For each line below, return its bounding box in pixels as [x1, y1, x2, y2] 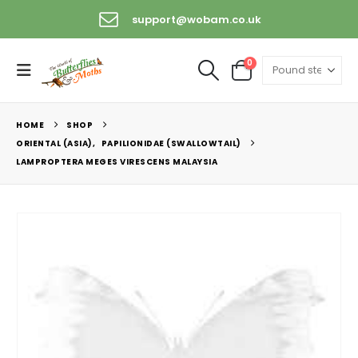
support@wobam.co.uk [131, 11, 261, 27]
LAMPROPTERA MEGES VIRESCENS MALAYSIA [16, 156, 217, 169]
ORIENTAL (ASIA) [16, 137, 93, 150]
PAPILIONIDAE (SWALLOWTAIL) [101, 137, 241, 150]
